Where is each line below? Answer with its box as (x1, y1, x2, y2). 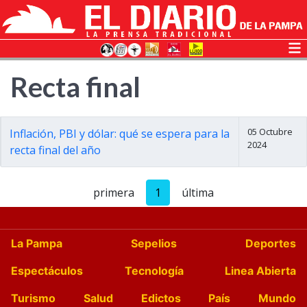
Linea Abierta (225, 264, 296, 278)
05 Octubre (247, 125, 293, 138)
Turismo (11, 291, 56, 305)
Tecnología (124, 264, 184, 278)
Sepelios (131, 236, 177, 250)
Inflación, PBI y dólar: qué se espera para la (10, 126, 230, 141)
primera (93, 185, 134, 200)
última (182, 185, 214, 200)
